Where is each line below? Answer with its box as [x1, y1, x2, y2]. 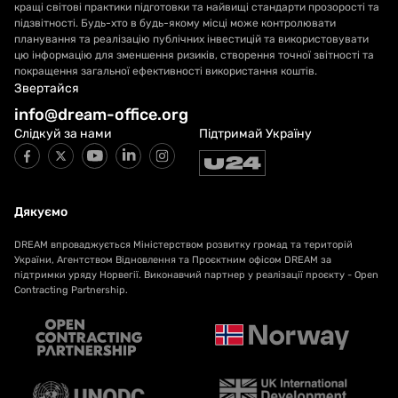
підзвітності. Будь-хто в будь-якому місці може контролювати [14, 17, 336, 29]
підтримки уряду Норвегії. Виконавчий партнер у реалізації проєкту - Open [14, 269, 378, 281]
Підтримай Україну [199, 126, 312, 141]
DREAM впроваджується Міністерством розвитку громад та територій [14, 239, 353, 251]
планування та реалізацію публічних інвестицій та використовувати [14, 33, 369, 45]
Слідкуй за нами [14, 126, 112, 141]
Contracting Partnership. [14, 284, 128, 296]
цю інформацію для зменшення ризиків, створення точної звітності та [14, 49, 374, 61]
